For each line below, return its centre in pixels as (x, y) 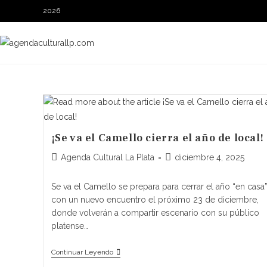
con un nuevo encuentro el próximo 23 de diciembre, (155, 200)
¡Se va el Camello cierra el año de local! (157, 138)
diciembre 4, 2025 (209, 157)
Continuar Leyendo (82, 252)
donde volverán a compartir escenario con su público (155, 213)
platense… (69, 226)
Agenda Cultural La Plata (107, 157)
